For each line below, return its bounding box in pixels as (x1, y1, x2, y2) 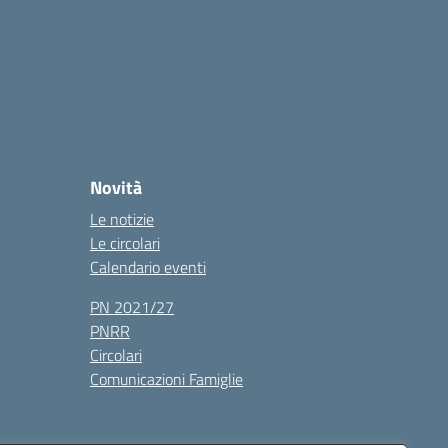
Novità (90, 174, 142, 201)
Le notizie (90, 207, 154, 231)
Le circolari (90, 231, 160, 255)
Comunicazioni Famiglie (90, 367, 243, 391)
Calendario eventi (90, 255, 206, 279)
